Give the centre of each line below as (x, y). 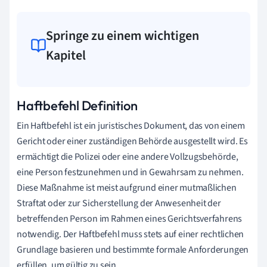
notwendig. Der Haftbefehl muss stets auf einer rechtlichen (131, 234)
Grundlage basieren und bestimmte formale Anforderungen (133, 249)
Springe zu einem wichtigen (123, 35)
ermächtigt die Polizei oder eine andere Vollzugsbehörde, (128, 156)
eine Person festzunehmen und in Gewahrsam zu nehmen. (130, 172)
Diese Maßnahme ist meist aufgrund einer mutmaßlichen (127, 187)
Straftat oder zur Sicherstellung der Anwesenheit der (119, 203)
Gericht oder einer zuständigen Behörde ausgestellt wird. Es (133, 141)
